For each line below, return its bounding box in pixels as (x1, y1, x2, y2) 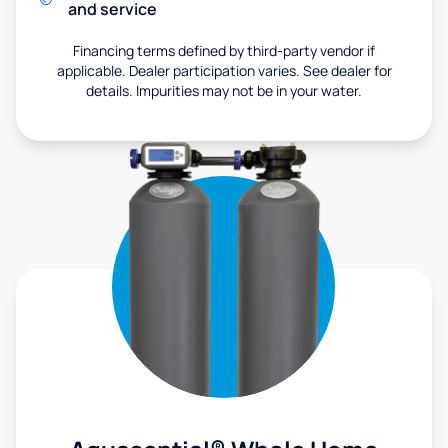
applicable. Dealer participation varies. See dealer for (56, 60, 392, 80)
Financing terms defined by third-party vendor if (73, 40, 375, 60)
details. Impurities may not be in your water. (86, 80, 362, 100)
